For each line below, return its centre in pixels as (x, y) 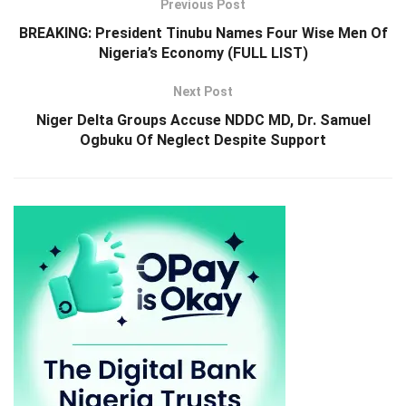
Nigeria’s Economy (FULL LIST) (203, 53)
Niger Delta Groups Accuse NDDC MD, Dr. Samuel (203, 120)
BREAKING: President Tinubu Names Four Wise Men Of (203, 33)
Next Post (203, 91)
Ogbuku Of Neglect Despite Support (203, 140)
